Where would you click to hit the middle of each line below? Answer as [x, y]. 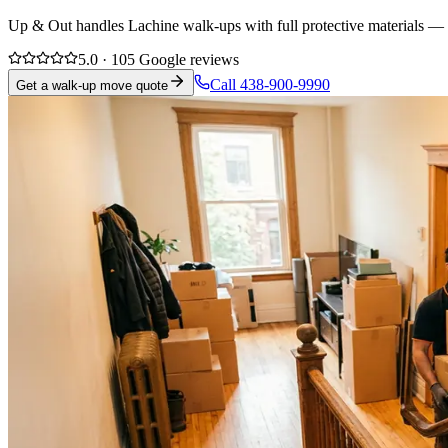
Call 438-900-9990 [270, 84]
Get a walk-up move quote [92, 85]
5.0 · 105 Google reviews [158, 59]
